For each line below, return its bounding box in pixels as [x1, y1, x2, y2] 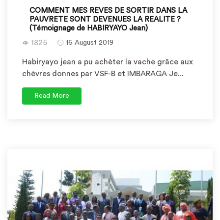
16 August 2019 [66, 39, 113, 46]
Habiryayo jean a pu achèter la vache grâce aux [22, 58, 193, 66]
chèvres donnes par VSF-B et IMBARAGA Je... [22, 70, 184, 78]
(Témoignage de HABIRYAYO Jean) [29, 25, 148, 32]
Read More [34, 92, 69, 99]
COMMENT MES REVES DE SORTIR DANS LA [29, 7, 187, 14]
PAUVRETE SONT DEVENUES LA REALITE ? [29, 16, 181, 23]
